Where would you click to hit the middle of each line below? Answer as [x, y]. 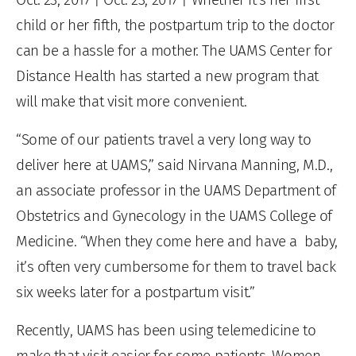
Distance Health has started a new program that [167, 76]
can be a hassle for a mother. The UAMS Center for [174, 50]
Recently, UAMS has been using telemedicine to [166, 330]
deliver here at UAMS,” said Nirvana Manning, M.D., [174, 165]
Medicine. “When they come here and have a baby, [177, 241]
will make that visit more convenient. [132, 101]
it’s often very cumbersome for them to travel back [176, 267]
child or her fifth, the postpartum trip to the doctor [175, 25]
